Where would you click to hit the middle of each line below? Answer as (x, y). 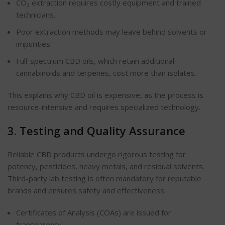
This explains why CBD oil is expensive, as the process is (105, 95)
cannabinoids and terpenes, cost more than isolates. (106, 73)
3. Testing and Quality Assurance (96, 130)
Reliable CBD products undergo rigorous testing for (97, 154)
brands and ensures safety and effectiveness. (87, 190)
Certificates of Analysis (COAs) (70, 212)
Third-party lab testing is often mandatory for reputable (104, 178)
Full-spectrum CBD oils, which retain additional (95, 61)
